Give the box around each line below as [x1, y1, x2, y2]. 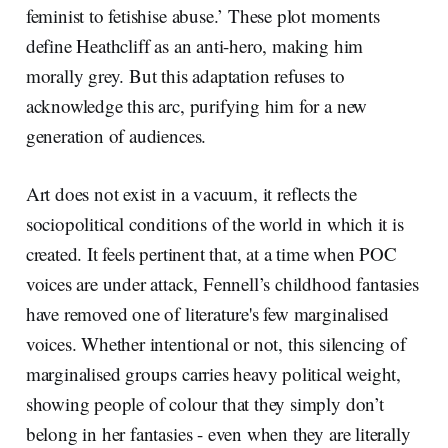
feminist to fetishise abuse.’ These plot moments [25, 3, 380, 29]
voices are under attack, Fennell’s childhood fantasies [25, 271, 419, 297]
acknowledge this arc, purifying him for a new [25, 93, 368, 119]
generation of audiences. [25, 123, 207, 149]
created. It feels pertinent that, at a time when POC [25, 241, 397, 267]
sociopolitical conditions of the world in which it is [25, 211, 404, 237]
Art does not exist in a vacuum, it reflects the [25, 181, 357, 207]
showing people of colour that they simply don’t [25, 391, 384, 417]
